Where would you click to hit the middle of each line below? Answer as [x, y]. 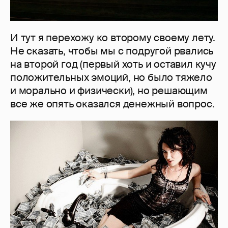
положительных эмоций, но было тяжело [111, 78]
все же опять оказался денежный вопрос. [112, 104]
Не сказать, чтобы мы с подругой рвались [112, 51]
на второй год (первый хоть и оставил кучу [113, 64]
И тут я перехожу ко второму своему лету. [113, 38]
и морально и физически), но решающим [109, 91]
